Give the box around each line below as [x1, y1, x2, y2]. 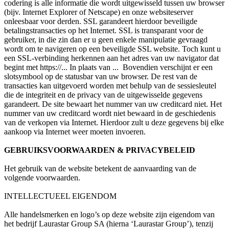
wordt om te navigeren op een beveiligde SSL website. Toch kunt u [4, 44, 221, 54]
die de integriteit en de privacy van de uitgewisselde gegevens [4, 90, 202, 100]
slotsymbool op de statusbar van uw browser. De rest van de [4, 72, 197, 81]
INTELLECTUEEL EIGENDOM [4, 192, 117, 201]
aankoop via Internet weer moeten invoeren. [4, 127, 146, 136]
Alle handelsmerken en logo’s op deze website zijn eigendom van [4, 210, 215, 219]
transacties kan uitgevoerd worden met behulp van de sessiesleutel [4, 81, 216, 90]
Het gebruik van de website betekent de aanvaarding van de [4, 164, 196, 173]
